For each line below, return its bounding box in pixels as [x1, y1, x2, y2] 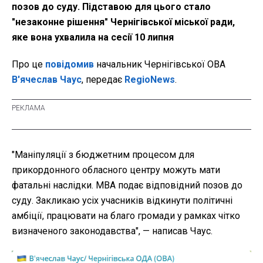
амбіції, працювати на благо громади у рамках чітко [12, 210, 240, 222]
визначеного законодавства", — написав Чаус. [12, 225, 213, 237]
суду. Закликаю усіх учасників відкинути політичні [12, 195, 232, 207]
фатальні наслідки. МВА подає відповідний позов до [12, 180, 242, 191]
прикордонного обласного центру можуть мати [12, 164, 220, 176]
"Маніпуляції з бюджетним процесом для [12, 149, 194, 161]
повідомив [45, 59, 94, 70]
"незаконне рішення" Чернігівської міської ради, [12, 16, 235, 28]
